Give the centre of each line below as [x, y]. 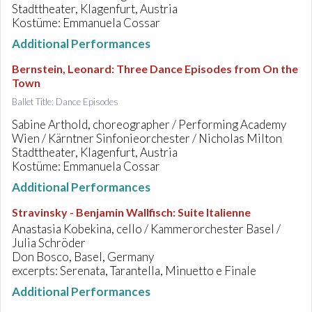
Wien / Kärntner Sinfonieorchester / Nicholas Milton [147, 138]
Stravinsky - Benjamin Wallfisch [92, 212]
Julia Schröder [49, 243]
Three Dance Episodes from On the [207, 69]
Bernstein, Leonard [62, 69]
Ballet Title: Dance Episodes [65, 102]
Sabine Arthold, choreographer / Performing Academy [149, 124]
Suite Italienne [214, 212]
